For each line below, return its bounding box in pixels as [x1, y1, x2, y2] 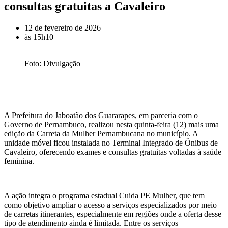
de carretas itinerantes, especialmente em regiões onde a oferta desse [4, 209, 221, 218]
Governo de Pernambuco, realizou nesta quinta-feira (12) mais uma [4, 120, 219, 129]
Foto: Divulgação [24, 59, 80, 68]
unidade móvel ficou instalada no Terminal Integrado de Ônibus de [4, 138, 218, 147]
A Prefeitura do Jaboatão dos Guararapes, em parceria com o [4, 110, 198, 120]
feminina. [4, 156, 34, 165]
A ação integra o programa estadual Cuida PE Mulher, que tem [4, 191, 205, 200]
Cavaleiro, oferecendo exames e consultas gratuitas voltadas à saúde [4, 147, 221, 156]
